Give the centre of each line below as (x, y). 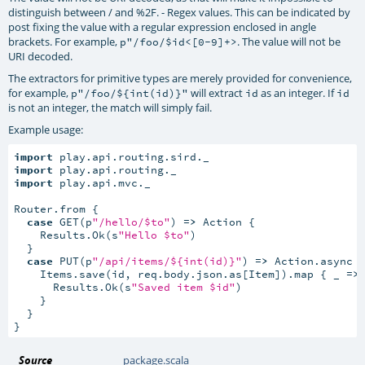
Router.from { (56, 208)
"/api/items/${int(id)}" (167, 260)
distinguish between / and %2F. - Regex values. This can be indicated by (180, 13)
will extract (217, 93)
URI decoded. (41, 57)
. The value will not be (289, 42)
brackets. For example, (64, 42)
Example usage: (46, 130)
